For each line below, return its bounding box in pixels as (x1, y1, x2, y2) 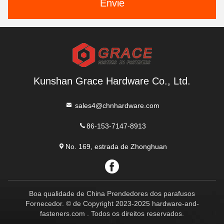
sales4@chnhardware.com (72, 101, 159, 109)
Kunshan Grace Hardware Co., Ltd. (33, 75, 190, 86)
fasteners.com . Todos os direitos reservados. (40, 209, 184, 217)
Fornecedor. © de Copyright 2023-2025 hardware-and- (25, 199, 199, 207)
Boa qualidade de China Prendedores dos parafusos (29, 189, 195, 197)
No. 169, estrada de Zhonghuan (65, 142, 167, 150)
